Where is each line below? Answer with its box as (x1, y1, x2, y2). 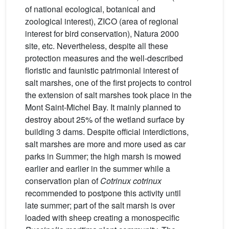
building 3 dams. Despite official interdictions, (25, 126, 189, 138)
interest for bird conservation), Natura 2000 (25, 28, 179, 40)
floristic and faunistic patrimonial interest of (25, 64, 178, 77)
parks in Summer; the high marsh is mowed (25, 150, 181, 163)
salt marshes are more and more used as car (25, 138, 186, 150)
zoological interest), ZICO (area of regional (25, 15, 178, 28)
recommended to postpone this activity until (25, 187, 181, 199)
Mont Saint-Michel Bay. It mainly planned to (25, 101, 181, 113)
